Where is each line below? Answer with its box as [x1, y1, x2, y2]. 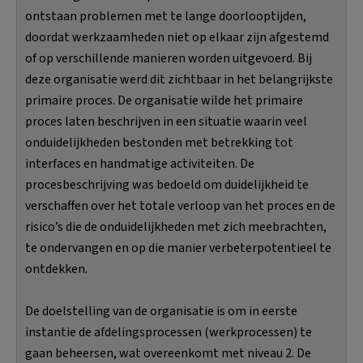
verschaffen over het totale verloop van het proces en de [25, 196, 335, 215]
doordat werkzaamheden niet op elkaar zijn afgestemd [25, 28, 329, 46]
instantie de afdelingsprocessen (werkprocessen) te [25, 322, 312, 341]
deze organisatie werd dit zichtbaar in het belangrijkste [25, 70, 333, 88]
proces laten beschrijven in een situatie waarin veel [25, 112, 307, 130]
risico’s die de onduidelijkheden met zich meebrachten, [25, 217, 327, 236]
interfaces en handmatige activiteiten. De [25, 154, 254, 173]
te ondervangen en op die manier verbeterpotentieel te [25, 238, 331, 257]
